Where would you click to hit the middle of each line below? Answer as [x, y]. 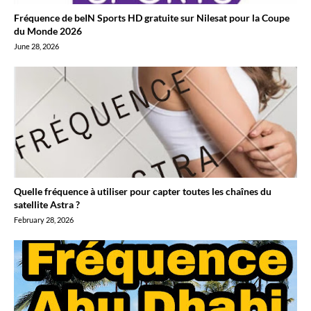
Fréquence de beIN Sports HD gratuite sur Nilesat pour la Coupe [152, 18]
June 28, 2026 [36, 46]
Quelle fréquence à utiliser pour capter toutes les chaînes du [143, 191]
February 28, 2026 [44, 220]
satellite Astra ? [47, 204]
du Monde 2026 [48, 31]
